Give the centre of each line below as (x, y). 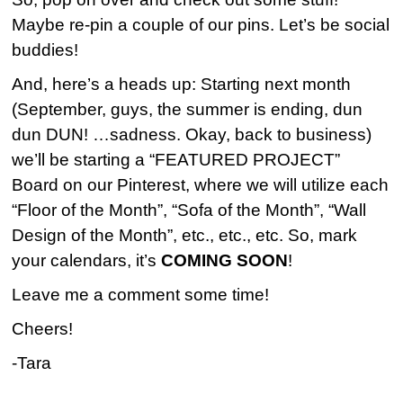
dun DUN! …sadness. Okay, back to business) (192, 135)
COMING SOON (225, 261)
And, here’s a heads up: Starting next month (182, 85)
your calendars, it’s (87, 261)
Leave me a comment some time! (141, 295)
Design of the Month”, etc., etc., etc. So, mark (185, 236)
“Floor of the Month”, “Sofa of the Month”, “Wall (189, 210)
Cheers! (43, 329)
